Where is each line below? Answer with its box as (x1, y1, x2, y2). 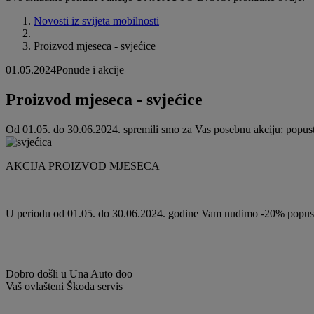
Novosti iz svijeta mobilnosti (34, 15, 159, 27)
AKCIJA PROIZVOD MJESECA (6, 160, 160, 172)
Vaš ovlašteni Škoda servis (6, 280, 123, 293)
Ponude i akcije (56, 64, 124, 76)
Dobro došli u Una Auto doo (6, 268, 132, 280)
